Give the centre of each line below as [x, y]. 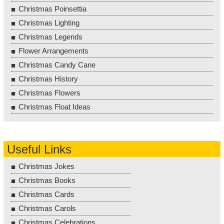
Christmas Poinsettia [52, 8]
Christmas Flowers [49, 92]
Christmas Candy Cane [57, 64]
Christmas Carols [47, 208]
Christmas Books [47, 180]
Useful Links [39, 149]
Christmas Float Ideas [54, 106]
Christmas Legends [50, 36]
